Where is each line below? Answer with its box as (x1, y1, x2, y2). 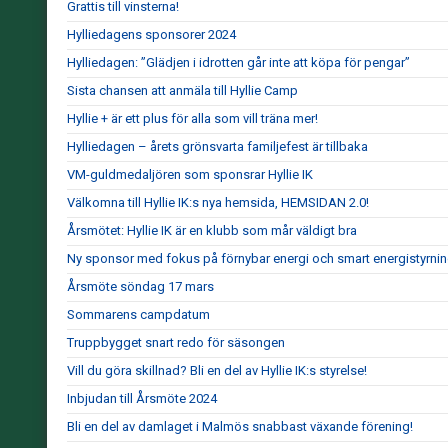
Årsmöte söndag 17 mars (67, 279, 214, 294)
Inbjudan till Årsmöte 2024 (67, 391, 217, 406)
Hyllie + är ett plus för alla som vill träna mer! (67, 111, 318, 126)
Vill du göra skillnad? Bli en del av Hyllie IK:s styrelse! (67, 363, 367, 378)
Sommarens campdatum (67, 307, 210, 322)
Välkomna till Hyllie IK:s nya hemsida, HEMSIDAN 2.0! (67, 195, 369, 210)
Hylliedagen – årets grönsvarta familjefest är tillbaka (67, 139, 374, 154)
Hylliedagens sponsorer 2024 (67, 27, 236, 42)
